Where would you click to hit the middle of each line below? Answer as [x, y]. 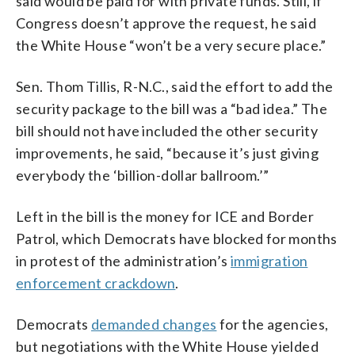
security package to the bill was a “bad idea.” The [172, 108]
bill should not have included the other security [167, 130]
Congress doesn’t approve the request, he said [166, 23]
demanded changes [154, 324]
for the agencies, [273, 324]
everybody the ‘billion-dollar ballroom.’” [143, 175]
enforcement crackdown [96, 282]
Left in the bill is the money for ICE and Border [165, 216]
